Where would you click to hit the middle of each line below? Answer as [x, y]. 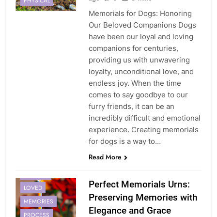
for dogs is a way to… [124, 141]
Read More [105, 157]
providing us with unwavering [139, 60]
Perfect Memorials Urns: [139, 185]
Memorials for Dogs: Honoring [140, 14]
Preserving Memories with [143, 198]
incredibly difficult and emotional [144, 118]
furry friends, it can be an [131, 107]
